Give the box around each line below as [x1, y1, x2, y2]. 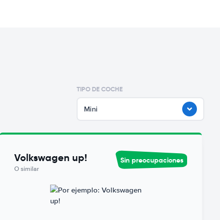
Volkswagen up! [14, 151, 87, 164]
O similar [14, 165, 39, 173]
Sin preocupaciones [120, 155, 184, 165]
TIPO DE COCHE [77, 85, 123, 93]
